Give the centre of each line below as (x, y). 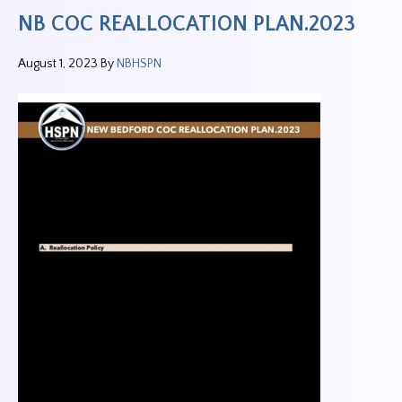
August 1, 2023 (58, 64)
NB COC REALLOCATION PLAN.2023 (187, 24)
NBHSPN (139, 64)
